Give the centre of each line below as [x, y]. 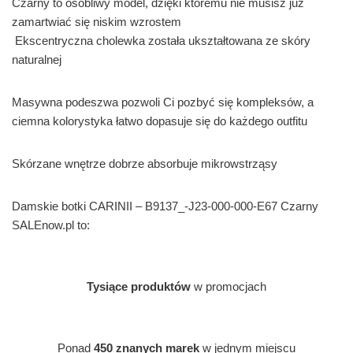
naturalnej [37, 60]
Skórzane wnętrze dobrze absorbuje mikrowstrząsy [145, 164]
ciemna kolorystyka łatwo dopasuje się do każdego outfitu [160, 121]
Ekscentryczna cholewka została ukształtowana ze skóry [161, 41]
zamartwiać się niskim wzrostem [97, 22]
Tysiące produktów [139, 287]
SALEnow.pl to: [51, 225]
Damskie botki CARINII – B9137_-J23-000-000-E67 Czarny [165, 206]
